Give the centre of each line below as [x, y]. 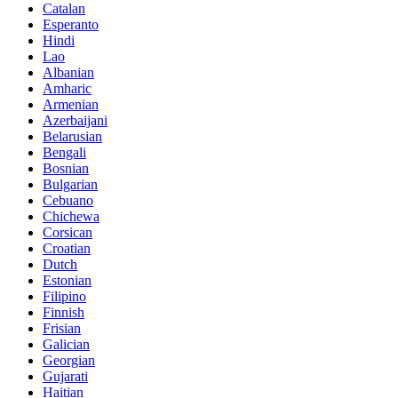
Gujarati [65, 376]
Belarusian [72, 136]
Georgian [69, 360]
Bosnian [66, 168]
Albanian [68, 72]
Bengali [64, 152]
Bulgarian [70, 184]
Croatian [67, 248]
